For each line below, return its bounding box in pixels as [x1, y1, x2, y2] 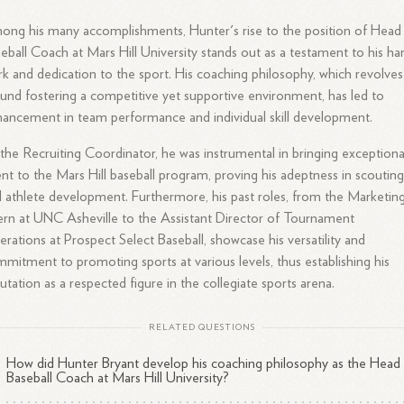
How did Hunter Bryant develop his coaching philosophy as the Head [6, 356, 401, 371]
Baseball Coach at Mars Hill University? [6, 371, 230, 385]
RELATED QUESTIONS [149, 323, 255, 332]
